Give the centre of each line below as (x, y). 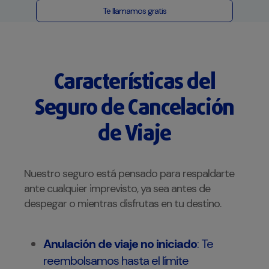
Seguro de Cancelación (134, 109)
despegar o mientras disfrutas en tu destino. (122, 204)
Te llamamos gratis (134, 11)
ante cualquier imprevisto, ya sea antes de (117, 189)
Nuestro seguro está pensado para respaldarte (129, 174)
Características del (134, 83)
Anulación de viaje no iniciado (120, 244)
